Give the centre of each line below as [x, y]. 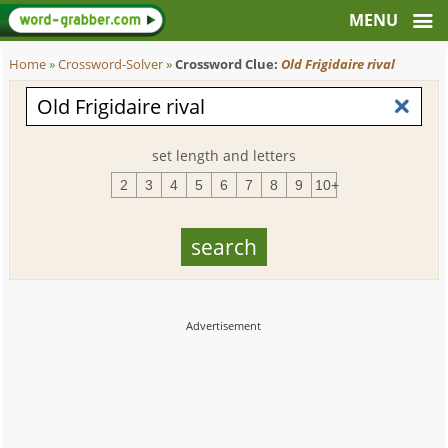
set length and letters [223, 155]
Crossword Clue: [228, 64]
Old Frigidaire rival [338, 64]
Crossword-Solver [111, 64]
